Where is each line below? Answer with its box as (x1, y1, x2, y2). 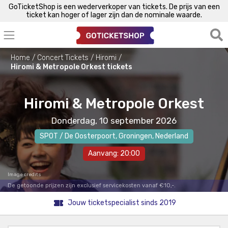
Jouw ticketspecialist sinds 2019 (67, 198, 176, 208)
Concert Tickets (37, 53, 89, 62)
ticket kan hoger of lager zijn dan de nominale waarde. (26, 10, 202, 19)
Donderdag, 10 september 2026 (51, 115, 177, 126)
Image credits (8, 171, 41, 178)
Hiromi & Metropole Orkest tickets (11, 62, 132, 71)
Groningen (119, 131, 152, 140)
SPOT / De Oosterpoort (40, 131, 116, 140)
